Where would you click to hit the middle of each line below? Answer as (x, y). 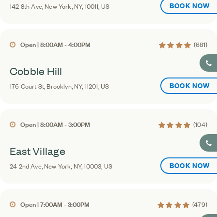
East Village (38, 150)
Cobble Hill (36, 70)
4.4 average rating (186, 204)
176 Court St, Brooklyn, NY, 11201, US (60, 86)
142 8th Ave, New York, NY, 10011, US (60, 6)
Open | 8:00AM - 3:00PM (55, 124)
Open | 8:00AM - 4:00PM (55, 44)
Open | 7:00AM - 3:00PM (55, 204)
